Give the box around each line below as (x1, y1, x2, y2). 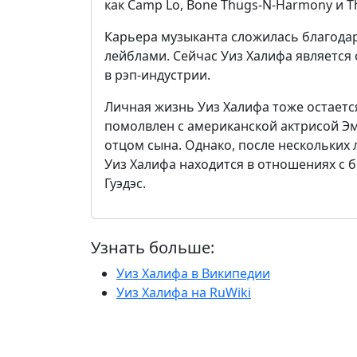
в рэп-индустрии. (104, 66, 210, 84)
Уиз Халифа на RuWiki (116, 284, 251, 301)
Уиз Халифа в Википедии (116, 265, 270, 282)
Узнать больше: (91, 237, 214, 258)
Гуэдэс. (104, 175, 146, 192)
